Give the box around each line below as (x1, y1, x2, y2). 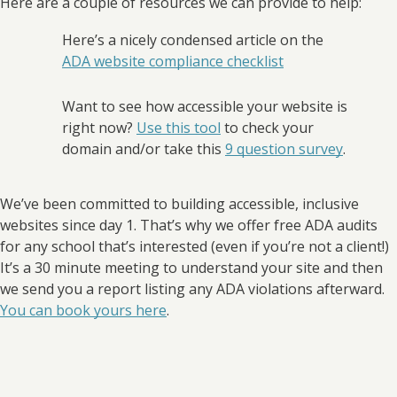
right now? (62, 117, 136, 137)
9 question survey (225, 138, 343, 159)
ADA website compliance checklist (62, 51, 284, 71)
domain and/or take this (62, 138, 225, 159)
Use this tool (136, 117, 221, 137)
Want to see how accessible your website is (62, 96, 347, 116)
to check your (221, 117, 314, 137)
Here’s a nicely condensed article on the (62, 29, 323, 50)
